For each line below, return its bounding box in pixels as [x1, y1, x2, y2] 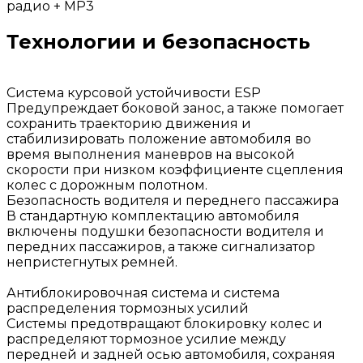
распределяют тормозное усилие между [6, 331, 286, 347]
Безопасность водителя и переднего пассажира [6, 192, 339, 208]
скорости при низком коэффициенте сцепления [6, 161, 344, 177]
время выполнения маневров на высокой [6, 146, 295, 162]
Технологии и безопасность [6, 30, 310, 54]
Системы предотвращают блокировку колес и [6, 315, 322, 331]
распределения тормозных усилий [6, 300, 249, 316]
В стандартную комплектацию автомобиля [6, 207, 300, 224]
